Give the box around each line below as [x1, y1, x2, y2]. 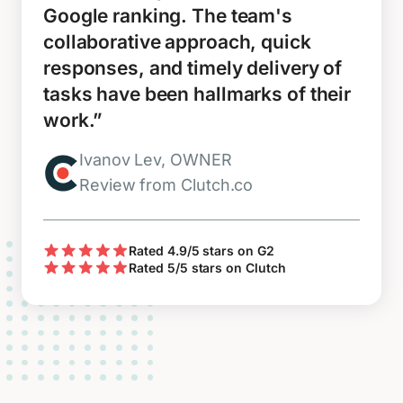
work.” [43, 109, 103, 131]
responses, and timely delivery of [43, 57, 343, 79]
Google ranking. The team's [43, 4, 292, 27]
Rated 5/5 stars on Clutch [129, 259, 286, 275]
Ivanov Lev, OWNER [79, 150, 232, 169]
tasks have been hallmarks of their [43, 83, 352, 105]
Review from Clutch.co [79, 175, 254, 194]
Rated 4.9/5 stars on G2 [129, 242, 275, 258]
